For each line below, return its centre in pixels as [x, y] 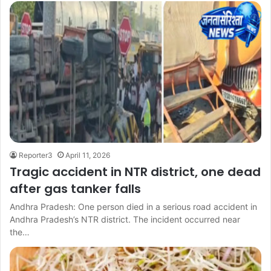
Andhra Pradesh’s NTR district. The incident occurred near [125, 220]
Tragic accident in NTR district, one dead [135, 172]
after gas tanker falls [75, 189]
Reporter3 [36, 155]
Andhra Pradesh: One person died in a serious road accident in [133, 207]
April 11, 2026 [88, 155]
